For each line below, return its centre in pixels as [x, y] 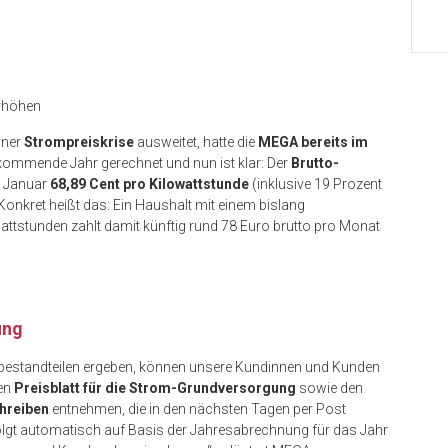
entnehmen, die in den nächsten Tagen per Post [197, 409]
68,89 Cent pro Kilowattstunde [149, 184]
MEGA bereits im [313, 142]
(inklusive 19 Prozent [315, 184]
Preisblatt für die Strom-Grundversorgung [155, 388]
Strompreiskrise [79, 142]
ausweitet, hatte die [196, 142]
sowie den [329, 388]
